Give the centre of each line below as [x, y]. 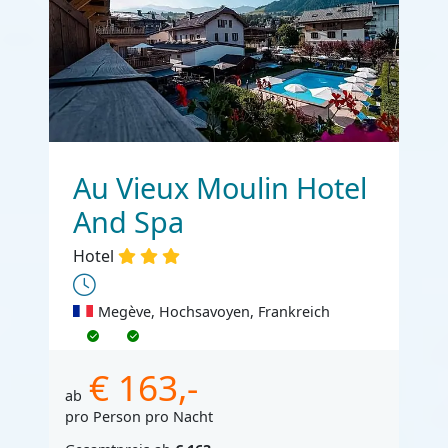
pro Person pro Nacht [139, 416]
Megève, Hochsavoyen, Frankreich [213, 311]
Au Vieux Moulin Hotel [220, 187]
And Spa [128, 221]
